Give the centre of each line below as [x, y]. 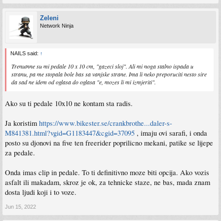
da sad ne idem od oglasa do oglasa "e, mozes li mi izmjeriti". [84, 82]
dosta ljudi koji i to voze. [41, 192]
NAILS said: [25, 53]
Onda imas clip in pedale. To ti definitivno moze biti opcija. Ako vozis [107, 172]
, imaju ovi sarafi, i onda [171, 133]
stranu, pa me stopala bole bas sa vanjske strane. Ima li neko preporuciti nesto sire [109, 74]
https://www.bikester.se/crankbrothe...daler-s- [106, 123]
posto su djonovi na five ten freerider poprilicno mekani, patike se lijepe [109, 143]
